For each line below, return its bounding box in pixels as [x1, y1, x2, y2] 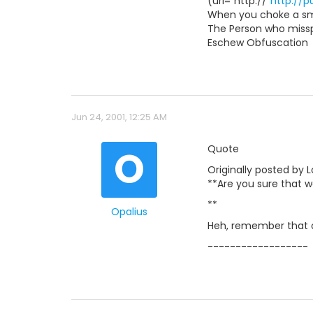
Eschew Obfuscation [208, 36, 308, 50]
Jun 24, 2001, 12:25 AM [71, 110, 167, 124]
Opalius [110, 205, 147, 219]
